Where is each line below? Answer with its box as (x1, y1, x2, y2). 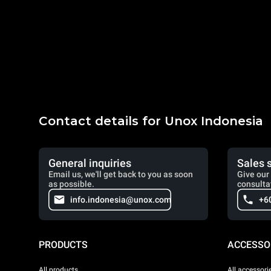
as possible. (48, 179, 94, 189)
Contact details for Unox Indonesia (39, 114, 263, 128)
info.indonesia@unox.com (70, 195, 171, 204)
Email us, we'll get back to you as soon (48, 169, 193, 179)
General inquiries (48, 157, 131, 169)
